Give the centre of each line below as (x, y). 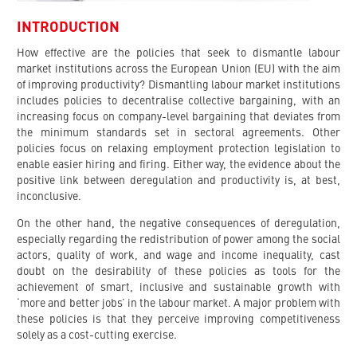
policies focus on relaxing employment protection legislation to (178, 149)
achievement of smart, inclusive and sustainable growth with (178, 287)
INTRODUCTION (68, 27)
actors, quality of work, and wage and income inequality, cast (178, 255)
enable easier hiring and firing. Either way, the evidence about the (178, 165)
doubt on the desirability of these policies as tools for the (178, 271)
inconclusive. (49, 196)
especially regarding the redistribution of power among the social (178, 239)
